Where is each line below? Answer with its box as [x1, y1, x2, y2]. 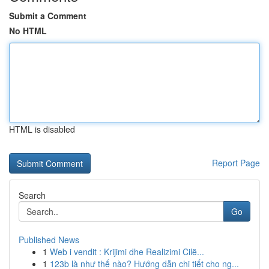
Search [19, 189, 46, 201]
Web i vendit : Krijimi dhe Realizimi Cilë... [50, 246, 204, 258]
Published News [19, 234, 79, 246]
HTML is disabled [9, 123, 75, 135]
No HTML [9, 25, 47, 37]
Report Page [212, 157, 260, 169]
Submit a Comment [9, 10, 86, 22]
